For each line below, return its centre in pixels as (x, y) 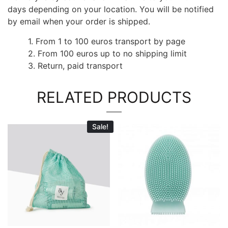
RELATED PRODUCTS (114, 97)
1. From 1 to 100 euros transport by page (107, 41)
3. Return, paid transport (75, 65)
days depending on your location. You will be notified (111, 9)
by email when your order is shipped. (79, 22)
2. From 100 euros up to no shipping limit (107, 53)
